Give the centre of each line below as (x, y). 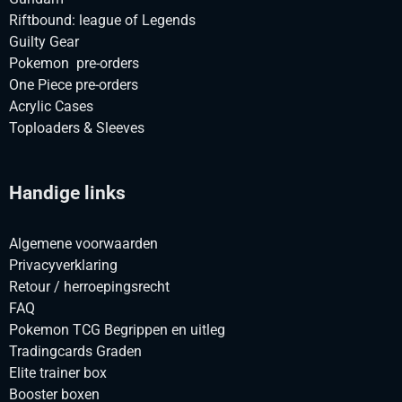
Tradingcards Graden (75, 352)
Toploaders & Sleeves (77, 128)
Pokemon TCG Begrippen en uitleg (117, 330)
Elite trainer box (58, 373)
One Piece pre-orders (74, 85)
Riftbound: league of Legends (102, 21)
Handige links (67, 193)
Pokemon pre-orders (74, 64)
